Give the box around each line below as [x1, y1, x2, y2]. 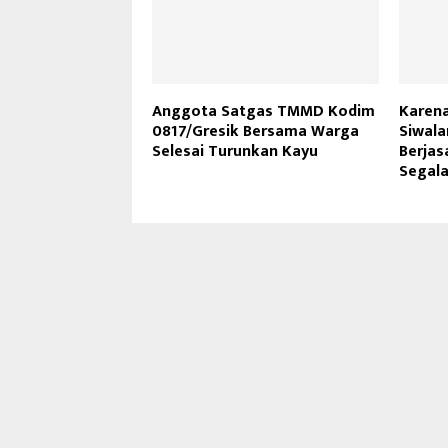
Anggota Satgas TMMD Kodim [152, 97, 375, 125]
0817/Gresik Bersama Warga [152, 117, 359, 145]
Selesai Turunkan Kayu [152, 137, 318, 165]
